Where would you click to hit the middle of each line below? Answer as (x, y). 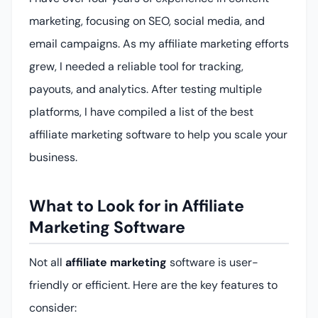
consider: (53, 307)
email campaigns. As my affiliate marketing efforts (159, 44)
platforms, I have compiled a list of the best (141, 112)
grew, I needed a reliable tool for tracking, (136, 67)
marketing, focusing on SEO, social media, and (147, 21)
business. (53, 158)
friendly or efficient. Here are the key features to (153, 285)
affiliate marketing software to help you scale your (158, 135)
